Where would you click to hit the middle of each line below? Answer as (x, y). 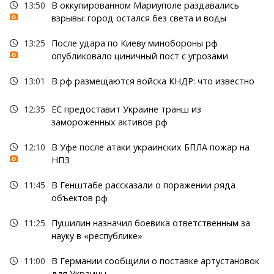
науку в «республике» (97, 235)
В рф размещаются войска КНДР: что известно (153, 81)
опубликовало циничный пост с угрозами (139, 56)
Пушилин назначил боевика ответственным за (150, 223)
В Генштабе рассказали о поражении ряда (143, 185)
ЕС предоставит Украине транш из (126, 109)
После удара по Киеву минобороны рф (134, 43)
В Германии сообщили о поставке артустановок (155, 261)
